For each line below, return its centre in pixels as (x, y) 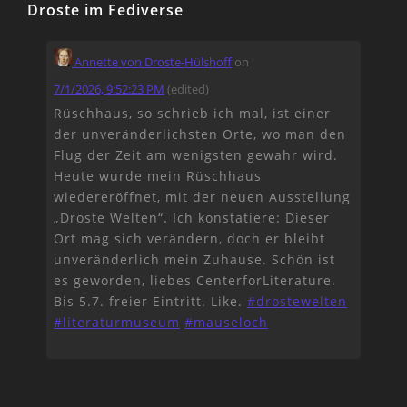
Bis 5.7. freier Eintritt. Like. (150, 301)
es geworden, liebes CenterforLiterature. (195, 280)
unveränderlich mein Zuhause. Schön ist (194, 259)
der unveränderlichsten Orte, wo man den (200, 134)
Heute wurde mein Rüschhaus (158, 175)
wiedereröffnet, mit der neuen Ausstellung (202, 196)
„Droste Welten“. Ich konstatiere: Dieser (192, 217)
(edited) (188, 89)
